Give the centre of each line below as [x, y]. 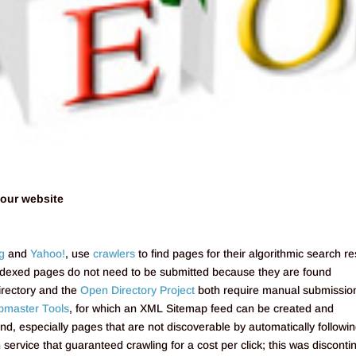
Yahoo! [48, 253]
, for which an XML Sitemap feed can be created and [202, 308]
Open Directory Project [138, 290]
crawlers [114, 253]
